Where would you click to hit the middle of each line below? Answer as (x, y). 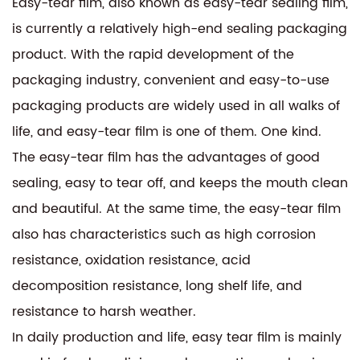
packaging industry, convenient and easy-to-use (171, 80)
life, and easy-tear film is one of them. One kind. (167, 131)
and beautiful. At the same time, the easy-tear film (176, 209)
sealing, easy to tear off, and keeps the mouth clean (180, 183)
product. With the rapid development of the (153, 54)
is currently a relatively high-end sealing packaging (180, 29)
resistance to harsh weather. (104, 311)
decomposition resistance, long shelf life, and (157, 286)
